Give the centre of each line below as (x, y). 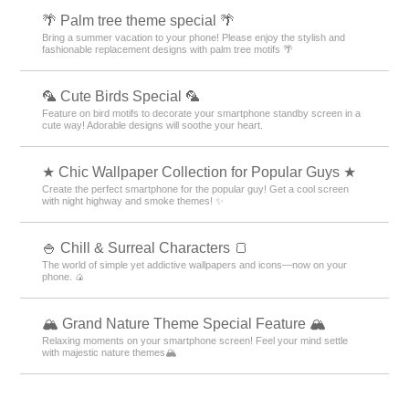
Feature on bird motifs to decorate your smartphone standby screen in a (202, 113)
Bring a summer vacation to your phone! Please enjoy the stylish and (194, 37)
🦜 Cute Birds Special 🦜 (121, 96)
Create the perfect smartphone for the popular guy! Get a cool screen (196, 189)
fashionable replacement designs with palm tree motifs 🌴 (168, 49)
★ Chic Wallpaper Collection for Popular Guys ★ (199, 172)
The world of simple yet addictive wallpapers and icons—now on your (195, 264)
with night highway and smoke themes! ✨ (133, 200)
